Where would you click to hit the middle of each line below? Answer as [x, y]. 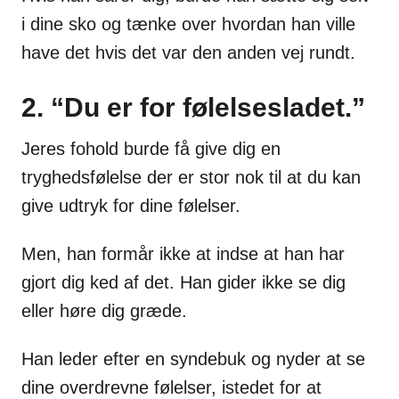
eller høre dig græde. [104, 311]
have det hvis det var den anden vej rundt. [188, 53]
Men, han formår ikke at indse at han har [183, 254]
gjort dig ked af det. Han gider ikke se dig [183, 283]
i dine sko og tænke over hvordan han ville [188, 24]
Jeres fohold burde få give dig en [151, 149]
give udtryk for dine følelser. [131, 206]
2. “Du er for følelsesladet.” [193, 108]
